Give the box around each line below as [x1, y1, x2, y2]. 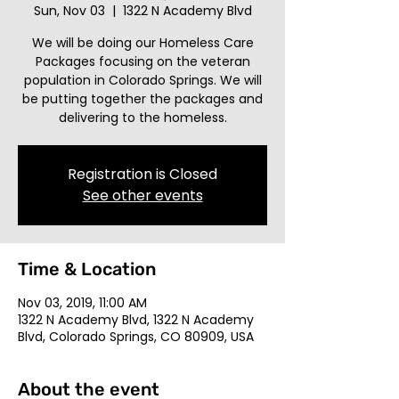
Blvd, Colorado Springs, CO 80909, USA [18, 328, 254, 346]
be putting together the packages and [22, 90, 263, 108]
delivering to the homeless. [58, 109, 227, 126]
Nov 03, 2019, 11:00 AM [18, 294, 147, 312]
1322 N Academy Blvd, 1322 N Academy [18, 311, 254, 329]
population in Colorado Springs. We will [23, 71, 262, 89]
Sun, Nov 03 [33, 2, 105, 20]
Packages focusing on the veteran [35, 53, 250, 70]
